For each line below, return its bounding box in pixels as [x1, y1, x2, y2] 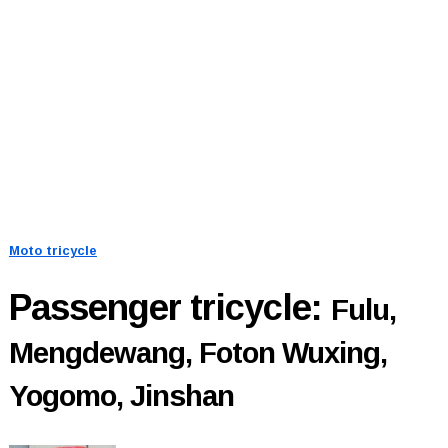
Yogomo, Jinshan [8, 379, 234, 412]
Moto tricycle [8, 242, 97, 258]
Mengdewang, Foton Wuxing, [8, 336, 387, 369]
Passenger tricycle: [8, 286, 331, 328]
